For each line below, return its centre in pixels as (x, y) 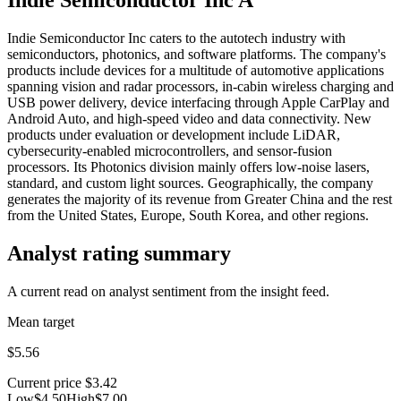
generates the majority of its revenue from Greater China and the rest (200, 199)
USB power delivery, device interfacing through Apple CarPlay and (198, 102)
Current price (44, 382)
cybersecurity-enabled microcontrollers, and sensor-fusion (170, 150)
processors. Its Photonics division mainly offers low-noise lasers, (188, 166)
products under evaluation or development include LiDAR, (174, 134)
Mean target (41, 321)
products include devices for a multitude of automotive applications (196, 70)
